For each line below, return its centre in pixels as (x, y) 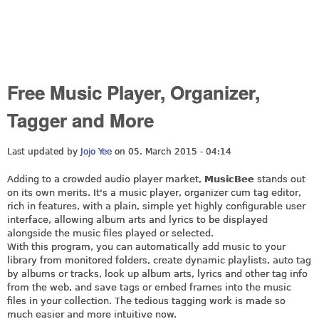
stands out (280, 179)
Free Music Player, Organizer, (134, 92)
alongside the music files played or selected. (110, 233)
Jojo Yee (96, 151)
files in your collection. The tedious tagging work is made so (146, 300)
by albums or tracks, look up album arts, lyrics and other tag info (157, 273)
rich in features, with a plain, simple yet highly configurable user (156, 206)
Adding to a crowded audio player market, (106, 179)
